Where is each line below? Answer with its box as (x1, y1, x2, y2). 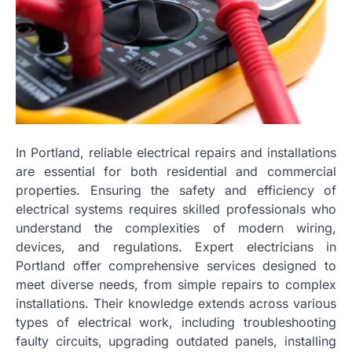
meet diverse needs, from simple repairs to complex (16, 276, 336, 292)
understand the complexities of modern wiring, (16, 219, 336, 236)
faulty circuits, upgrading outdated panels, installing (16, 332, 336, 349)
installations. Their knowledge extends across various (16, 295, 336, 311)
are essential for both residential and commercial (16, 163, 336, 179)
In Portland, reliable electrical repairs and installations (16, 144, 336, 160)
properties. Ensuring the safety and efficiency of (16, 181, 336, 198)
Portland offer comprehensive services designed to (16, 257, 336, 273)
